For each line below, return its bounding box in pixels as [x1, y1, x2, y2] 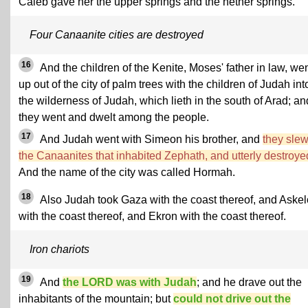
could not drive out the [173, 293, 291, 305]
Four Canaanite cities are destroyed [30, 29, 203, 41]
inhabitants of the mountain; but [19, 293, 173, 305]
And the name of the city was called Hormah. [19, 166, 235, 179]
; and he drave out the [197, 276, 302, 289]
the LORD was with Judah [63, 276, 197, 289]
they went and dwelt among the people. [19, 111, 209, 124]
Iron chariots [30, 243, 89, 256]
